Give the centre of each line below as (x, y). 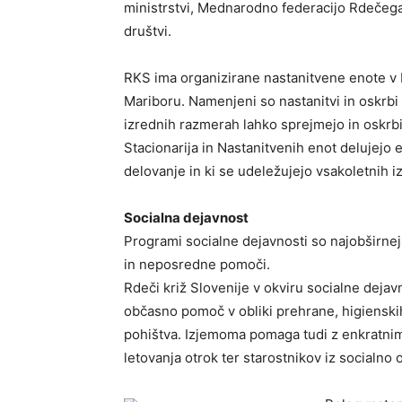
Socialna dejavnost (186, 218)
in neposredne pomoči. (197, 264)
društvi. (148, 31)
